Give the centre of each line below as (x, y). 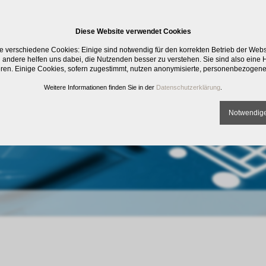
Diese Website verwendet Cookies (133, 31)
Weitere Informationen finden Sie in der (100, 87)
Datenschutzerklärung (188, 87)
